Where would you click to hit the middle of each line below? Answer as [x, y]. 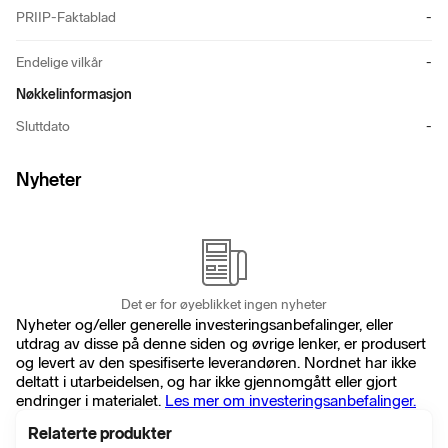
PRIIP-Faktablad [66, 18]
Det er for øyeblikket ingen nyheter [224, 304]
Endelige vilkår [59, 63]
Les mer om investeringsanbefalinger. [290, 400]
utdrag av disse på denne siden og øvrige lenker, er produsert [221, 343]
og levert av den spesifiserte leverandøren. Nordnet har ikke [216, 362]
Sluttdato [43, 127]
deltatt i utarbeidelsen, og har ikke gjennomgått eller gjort [206, 381]
